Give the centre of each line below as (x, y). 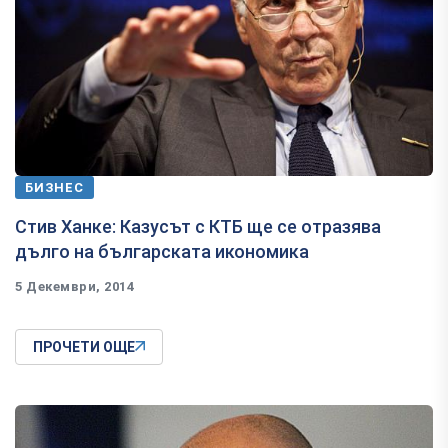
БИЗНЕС (54, 187)
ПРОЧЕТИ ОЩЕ (84, 346)
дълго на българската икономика (162, 251)
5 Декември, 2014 (75, 286)
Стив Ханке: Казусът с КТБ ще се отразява (198, 226)
